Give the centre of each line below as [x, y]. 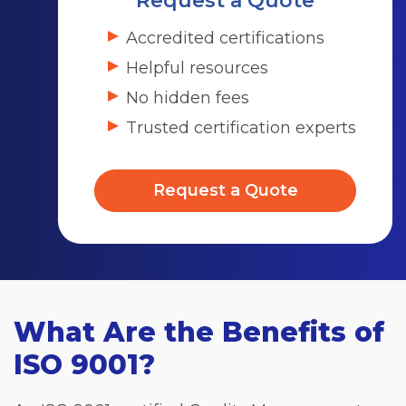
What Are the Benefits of [199, 332]
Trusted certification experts [241, 128]
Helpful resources [197, 68]
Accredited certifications [225, 38]
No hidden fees [188, 98]
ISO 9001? [84, 365]
